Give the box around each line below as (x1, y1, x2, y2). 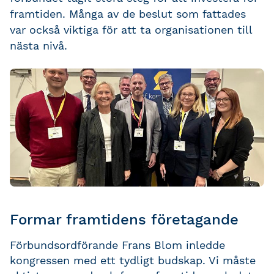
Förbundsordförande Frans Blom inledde (10, 238, 225, 251)
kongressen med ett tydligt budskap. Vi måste (10, 253, 256, 267)
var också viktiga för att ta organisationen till (10, 23, 252, 36)
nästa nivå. (10, 39, 67, 52)
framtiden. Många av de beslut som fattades (10, 7, 246, 20)
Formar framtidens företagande (10, 211, 239, 228)
